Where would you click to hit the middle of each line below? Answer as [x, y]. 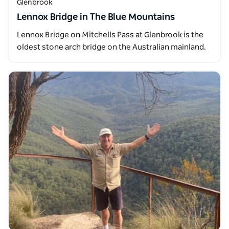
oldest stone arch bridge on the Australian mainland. [111, 47]
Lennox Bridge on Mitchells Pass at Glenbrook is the [110, 35]
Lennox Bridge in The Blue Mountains [96, 17]
